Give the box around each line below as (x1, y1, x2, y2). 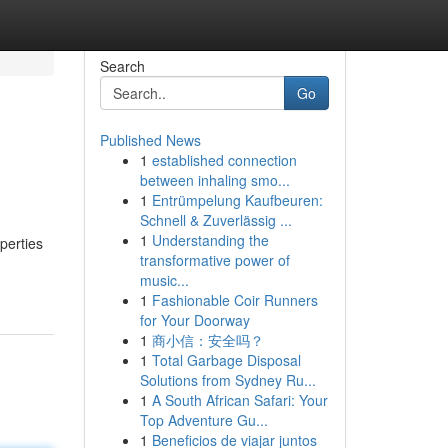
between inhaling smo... (139, 170, 290, 190)
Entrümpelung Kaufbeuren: (151, 190, 323, 210)
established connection (151, 150, 297, 170)
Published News (99, 130, 201, 150)
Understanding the (151, 230, 269, 250)
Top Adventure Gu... (139, 410, 268, 430)
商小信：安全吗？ (151, 330, 264, 350)
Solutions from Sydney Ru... (139, 370, 316, 390)
